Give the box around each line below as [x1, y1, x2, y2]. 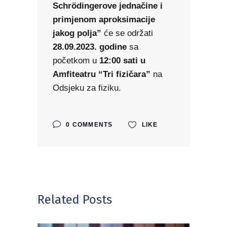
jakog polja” [53, 28, 101, 39]
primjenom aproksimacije [53, 15, 155, 25]
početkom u [53, 56, 99, 66]
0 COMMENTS [64, 121, 113, 129]
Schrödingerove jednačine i [53, 1, 163, 11]
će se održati [101, 28, 153, 39]
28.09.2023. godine [53, 42, 127, 52]
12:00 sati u [99, 56, 145, 66]
